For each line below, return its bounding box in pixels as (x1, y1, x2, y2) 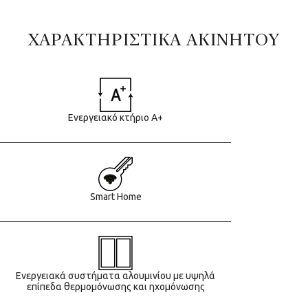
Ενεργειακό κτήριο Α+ (68, 112, 163, 124)
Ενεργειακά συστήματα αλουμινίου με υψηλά (16, 270, 215, 282)
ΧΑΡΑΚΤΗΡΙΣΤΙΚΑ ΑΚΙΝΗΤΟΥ (28, 30, 280, 50)
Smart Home (89, 191, 142, 203)
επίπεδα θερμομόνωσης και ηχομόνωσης (26, 281, 205, 293)
